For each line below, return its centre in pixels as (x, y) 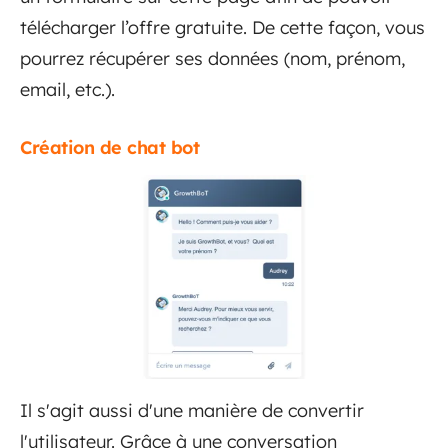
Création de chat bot (112, 147)
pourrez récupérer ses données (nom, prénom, (212, 58)
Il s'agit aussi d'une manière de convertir (192, 410)
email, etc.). (67, 89)
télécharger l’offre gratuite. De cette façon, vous (222, 27)
